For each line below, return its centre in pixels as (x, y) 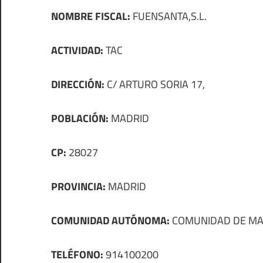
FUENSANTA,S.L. (168, 16)
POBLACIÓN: (80, 119)
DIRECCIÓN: (78, 85)
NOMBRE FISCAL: (91, 16)
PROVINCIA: (78, 187)
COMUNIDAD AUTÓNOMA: (110, 221)
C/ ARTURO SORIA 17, (155, 85)
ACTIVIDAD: (77, 50)
